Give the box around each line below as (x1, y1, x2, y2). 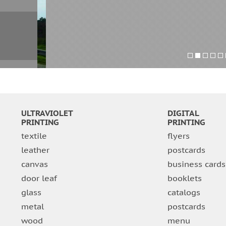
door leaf (21, 173, 57, 184)
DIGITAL (167, 108, 199, 119)
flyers (167, 131, 190, 141)
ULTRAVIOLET (21, 108, 73, 119)
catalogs (167, 187, 200, 198)
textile (21, 131, 47, 141)
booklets (167, 173, 202, 184)
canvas (21, 159, 48, 169)
